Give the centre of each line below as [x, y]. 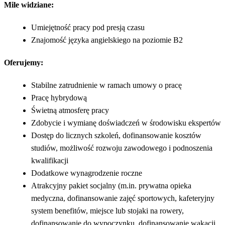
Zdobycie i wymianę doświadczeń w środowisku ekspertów [126, 123]
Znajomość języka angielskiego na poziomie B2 [107, 40]
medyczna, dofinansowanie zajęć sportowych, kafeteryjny [123, 198]
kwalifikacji [50, 160]
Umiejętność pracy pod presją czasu [88, 27]
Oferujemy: [24, 62]
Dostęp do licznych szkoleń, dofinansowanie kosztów [116, 135]
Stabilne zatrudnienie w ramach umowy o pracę [106, 85]
